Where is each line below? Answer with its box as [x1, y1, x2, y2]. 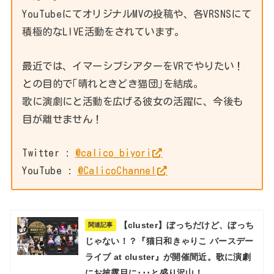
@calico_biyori [75, 147, 152, 158]
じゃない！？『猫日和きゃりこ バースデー [84, 235, 254, 246]
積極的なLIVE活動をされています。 [22, 26, 185, 37]
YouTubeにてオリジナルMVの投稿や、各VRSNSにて [22, 9, 252, 20]
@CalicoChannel [77, 165, 157, 176]
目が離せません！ [22, 113, 103, 124]
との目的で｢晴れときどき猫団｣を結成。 [22, 78, 204, 89]
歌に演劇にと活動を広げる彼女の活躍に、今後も [22, 95, 243, 106]
